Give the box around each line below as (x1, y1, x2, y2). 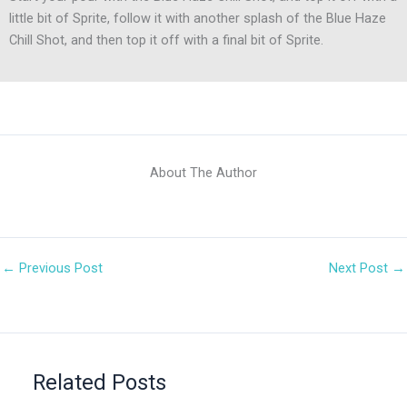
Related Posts (33, 370, 167, 396)
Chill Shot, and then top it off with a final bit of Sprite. (9, 32, 323, 49)
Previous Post (15, 260, 103, 277)
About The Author (150, 164, 257, 182)
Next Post (329, 260, 392, 277)
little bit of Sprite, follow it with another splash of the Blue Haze (9, 10, 386, 27)
